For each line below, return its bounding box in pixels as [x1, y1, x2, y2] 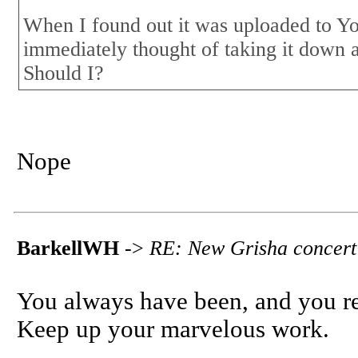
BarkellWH [17, 237, 119, 260]
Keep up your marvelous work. [17, 316, 329, 343]
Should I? [23, 62, 104, 85]
